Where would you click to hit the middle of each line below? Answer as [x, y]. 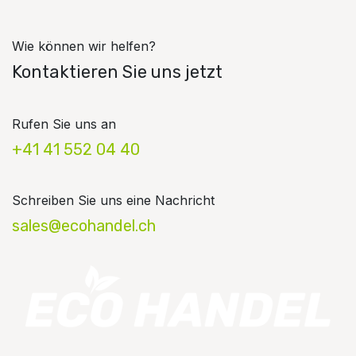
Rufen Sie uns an [64, 124]
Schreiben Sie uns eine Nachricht [113, 201]
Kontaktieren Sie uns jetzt [117, 72]
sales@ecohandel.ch [84, 226]
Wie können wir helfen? [84, 46]
